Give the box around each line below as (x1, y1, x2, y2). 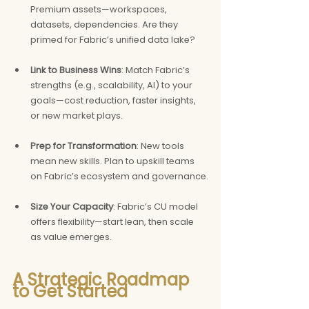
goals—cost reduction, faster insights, (30, 93, 198, 107)
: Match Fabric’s (121, 63, 192, 77)
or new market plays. (30, 108, 123, 122)
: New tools (137, 139, 186, 152)
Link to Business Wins (30, 63, 121, 77)
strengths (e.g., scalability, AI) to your (30, 78, 195, 92)
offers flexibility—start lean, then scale (30, 215, 196, 228)
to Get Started (12, 279, 128, 303)
